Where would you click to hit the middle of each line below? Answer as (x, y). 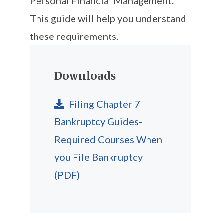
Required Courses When (108, 139)
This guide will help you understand (108, 18)
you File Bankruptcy (98, 157)
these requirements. (74, 36)
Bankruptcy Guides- (98, 121)
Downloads (85, 76)
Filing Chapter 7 (103, 103)
